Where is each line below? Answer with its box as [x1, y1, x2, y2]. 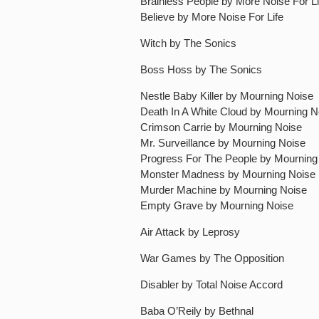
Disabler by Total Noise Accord [140, 278, 283, 291]
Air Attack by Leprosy [140, 226, 240, 238]
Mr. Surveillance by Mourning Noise [140, 137, 305, 149]
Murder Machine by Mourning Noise [140, 184, 307, 196]
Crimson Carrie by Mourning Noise [140, 121, 302, 133]
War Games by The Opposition [140, 252, 284, 264]
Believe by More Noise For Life [140, 11, 283, 23]
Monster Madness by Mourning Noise [140, 168, 315, 180]
